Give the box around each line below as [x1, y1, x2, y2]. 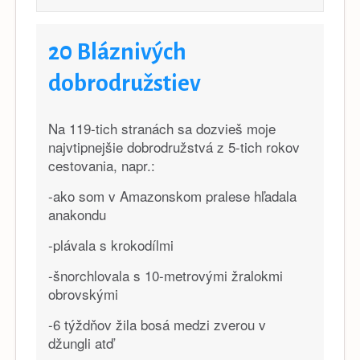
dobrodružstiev [48, 70, 201, 96]
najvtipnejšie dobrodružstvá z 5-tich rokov [48, 136, 300, 157]
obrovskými [48, 283, 118, 304]
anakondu [48, 203, 106, 224]
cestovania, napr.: [48, 154, 155, 175]
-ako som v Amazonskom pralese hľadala [48, 185, 297, 206]
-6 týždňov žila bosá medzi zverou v [48, 313, 266, 334]
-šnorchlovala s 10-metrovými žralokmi [48, 264, 283, 285]
